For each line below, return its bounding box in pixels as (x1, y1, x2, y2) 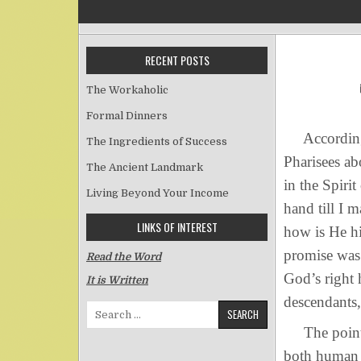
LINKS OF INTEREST (136, 218, 218, 235)
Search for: (85, 301, 143, 314)
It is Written (86, 274, 148, 287)
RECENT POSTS (144, 52, 210, 68)
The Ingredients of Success (86, 135, 227, 147)
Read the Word (86, 251, 161, 263)
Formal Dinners (86, 110, 168, 122)
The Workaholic (86, 84, 168, 96)
